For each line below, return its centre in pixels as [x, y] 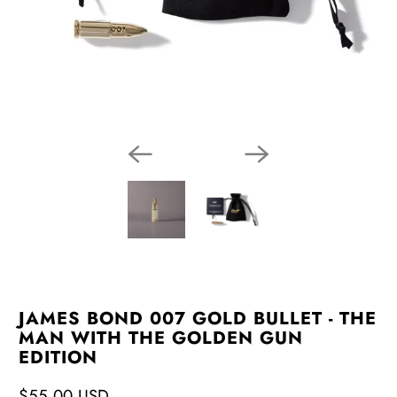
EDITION [58, 357]
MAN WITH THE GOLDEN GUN [161, 338]
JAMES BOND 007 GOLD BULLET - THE [198, 318]
